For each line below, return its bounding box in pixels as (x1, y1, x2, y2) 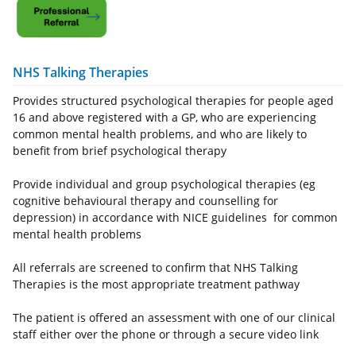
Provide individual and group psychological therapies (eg (13, 176, 315, 192)
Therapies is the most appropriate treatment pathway (13, 277, 300, 292)
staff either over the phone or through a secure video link (13, 327, 319, 342)
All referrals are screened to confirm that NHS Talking (13, 260, 298, 276)
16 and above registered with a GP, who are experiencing (13, 110, 316, 126)
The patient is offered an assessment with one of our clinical (13, 310, 335, 326)
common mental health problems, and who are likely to (13, 126, 307, 142)
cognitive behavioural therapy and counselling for (13, 193, 278, 209)
